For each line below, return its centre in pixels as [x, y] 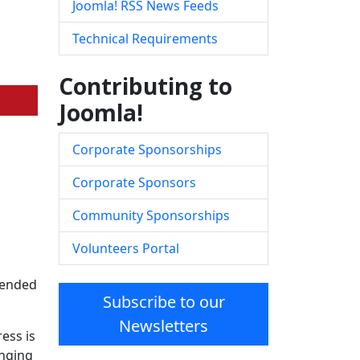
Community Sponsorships [151, 216]
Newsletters [164, 326]
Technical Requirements [145, 39]
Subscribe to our [164, 302]
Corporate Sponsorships [147, 150]
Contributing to [145, 86]
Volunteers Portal [126, 249]
